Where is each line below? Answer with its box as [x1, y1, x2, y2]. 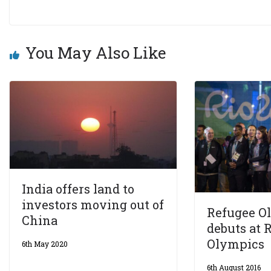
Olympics [207, 235, 265, 252]
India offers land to [22, 181, 134, 197]
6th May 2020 [22, 239, 68, 249]
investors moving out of [22, 197, 164, 213]
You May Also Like [25, 42, 166, 63]
